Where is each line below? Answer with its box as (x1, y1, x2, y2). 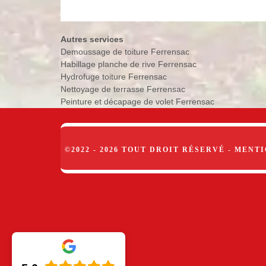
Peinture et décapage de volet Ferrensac (61, 96, 214, 106)
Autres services (61, 34, 123, 44)
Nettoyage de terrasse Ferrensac (61, 84, 185, 94)
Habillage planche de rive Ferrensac (61, 59, 197, 69)
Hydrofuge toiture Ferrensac (61, 71, 167, 81)
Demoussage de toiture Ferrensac (61, 46, 189, 56)
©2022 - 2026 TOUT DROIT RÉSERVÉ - (64, 145, 235, 154)
